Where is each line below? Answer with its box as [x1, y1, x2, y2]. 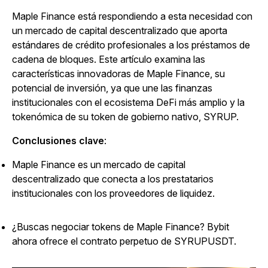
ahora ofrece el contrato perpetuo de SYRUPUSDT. [12, 235, 236, 247]
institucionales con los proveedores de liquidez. [12, 187, 215, 199]
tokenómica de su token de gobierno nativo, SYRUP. [12, 111, 239, 123]
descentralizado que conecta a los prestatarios [12, 173, 214, 185]
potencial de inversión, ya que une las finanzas [12, 82, 212, 94]
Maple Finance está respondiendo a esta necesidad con [12, 10, 252, 22]
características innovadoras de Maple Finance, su [12, 68, 225, 80]
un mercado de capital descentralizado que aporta [12, 25, 227, 36]
